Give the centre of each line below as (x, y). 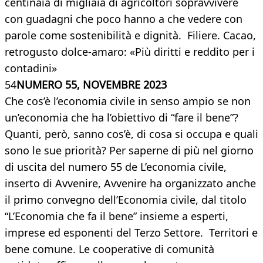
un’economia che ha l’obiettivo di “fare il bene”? (122, 118)
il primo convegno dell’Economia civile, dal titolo (126, 200)
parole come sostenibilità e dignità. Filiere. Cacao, (130, 36)
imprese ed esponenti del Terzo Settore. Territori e (131, 233)
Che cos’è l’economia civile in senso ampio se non (128, 101)
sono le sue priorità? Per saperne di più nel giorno (129, 151)
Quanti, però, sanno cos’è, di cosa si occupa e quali (131, 134)
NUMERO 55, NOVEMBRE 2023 (92, 85)
